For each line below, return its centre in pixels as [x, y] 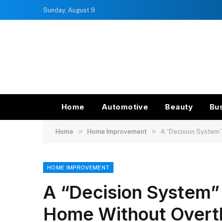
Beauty [179, 107]
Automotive [125, 107]
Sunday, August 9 [69, 10]
